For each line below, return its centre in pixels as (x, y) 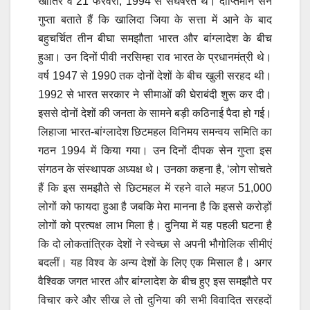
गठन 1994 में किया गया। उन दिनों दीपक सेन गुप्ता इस (155, 151)
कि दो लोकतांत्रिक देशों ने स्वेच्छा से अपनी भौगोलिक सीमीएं (155, 244)
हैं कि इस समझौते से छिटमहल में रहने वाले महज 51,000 (155, 188)
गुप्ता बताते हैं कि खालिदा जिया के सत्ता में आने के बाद (155, 20)
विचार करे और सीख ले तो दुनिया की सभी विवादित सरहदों (155, 300)
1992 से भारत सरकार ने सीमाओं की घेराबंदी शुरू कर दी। (155, 95)
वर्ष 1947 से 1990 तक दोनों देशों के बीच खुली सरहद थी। (155, 76)
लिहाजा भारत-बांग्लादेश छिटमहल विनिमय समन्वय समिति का (155, 132)
